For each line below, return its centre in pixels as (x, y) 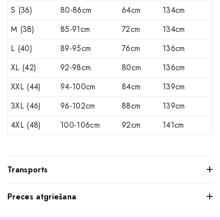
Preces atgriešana (42, 197)
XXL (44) (26, 87)
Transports (28, 170)
